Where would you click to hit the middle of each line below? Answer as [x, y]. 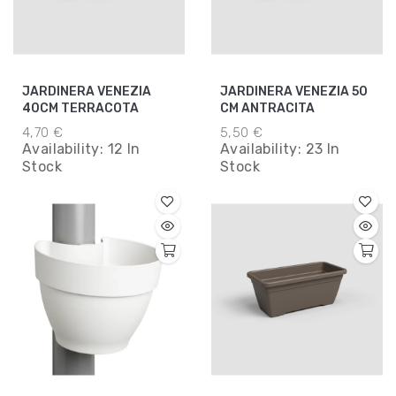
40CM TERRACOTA [80, 108]
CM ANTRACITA [267, 108]
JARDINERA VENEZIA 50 [294, 91]
